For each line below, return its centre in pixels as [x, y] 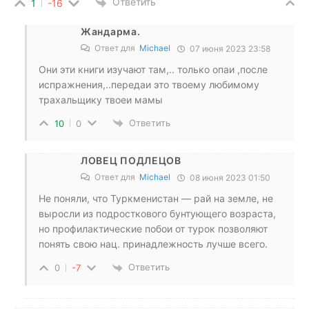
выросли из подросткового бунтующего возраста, [157, 214]
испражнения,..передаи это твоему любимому [149, 84]
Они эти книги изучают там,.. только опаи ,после [153, 69]
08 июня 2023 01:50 [229, 178]
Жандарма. [111, 31]
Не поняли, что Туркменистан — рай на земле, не [156, 199]
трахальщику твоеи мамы [101, 99]
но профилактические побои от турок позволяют [153, 229]
